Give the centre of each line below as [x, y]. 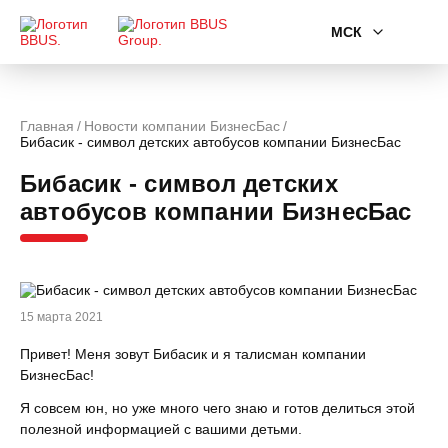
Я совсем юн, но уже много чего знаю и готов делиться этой [217, 408]
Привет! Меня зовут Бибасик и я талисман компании [193, 354]
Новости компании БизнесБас [182, 126]
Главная [47, 126]
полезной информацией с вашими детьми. [161, 429]
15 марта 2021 [61, 317]
